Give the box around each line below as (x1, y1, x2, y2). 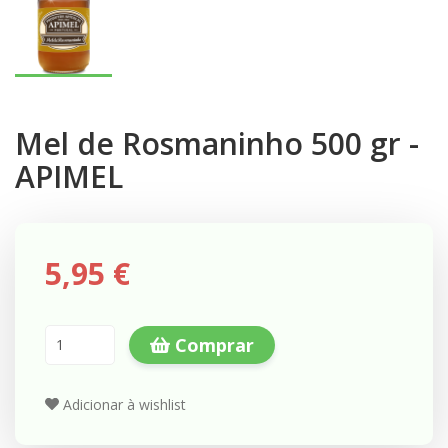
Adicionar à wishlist (59, 394, 186, 414)
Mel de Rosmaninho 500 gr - (15, 122, 419, 164)
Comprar (170, 332, 255, 357)
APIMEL (15, 155, 123, 197)
